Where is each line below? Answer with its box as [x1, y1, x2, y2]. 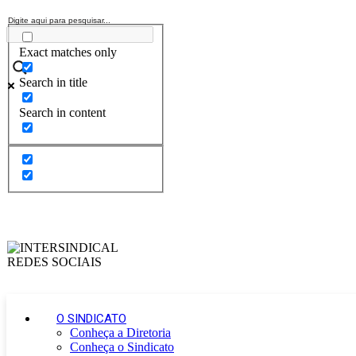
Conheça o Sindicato [70, 340, 174, 354]
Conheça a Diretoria [70, 326, 171, 340]
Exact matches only [19, 45, 117, 60]
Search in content [19, 106, 106, 120]
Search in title [19, 75, 87, 90]
